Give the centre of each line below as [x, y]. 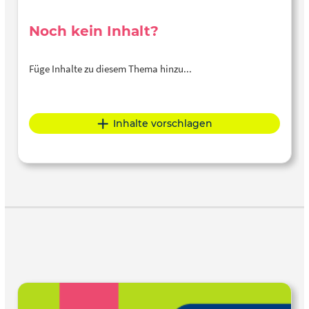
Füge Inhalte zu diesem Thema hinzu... [110, 68]
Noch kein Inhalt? [94, 31]
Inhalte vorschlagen [162, 123]
